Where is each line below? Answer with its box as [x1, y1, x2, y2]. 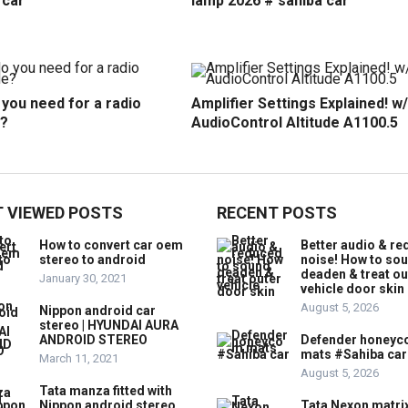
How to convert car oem [39, 237, 183, 252]
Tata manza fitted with [39, 382, 172, 398]
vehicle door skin [301, 280, 404, 296]
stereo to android [39, 251, 146, 267]
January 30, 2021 [39, 270, 127, 285]
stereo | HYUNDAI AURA [39, 317, 178, 332]
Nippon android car [39, 302, 156, 318]
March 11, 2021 [39, 351, 118, 365]
